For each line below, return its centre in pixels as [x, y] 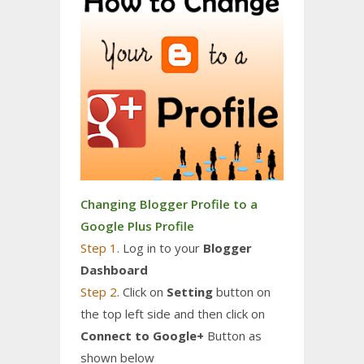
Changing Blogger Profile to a [169, 204]
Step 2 [99, 292]
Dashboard [114, 270]
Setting [190, 292]
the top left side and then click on [173, 314]
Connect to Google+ [142, 336]
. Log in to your [160, 248]
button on [242, 292]
